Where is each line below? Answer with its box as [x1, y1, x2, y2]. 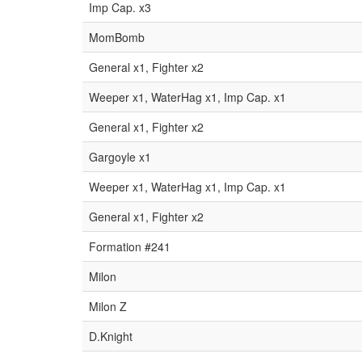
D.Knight [89, 328, 133, 344]
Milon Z [89, 298, 127, 314]
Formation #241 [89, 238, 170, 255]
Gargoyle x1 [89, 149, 151, 165]
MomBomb [89, 29, 145, 45]
